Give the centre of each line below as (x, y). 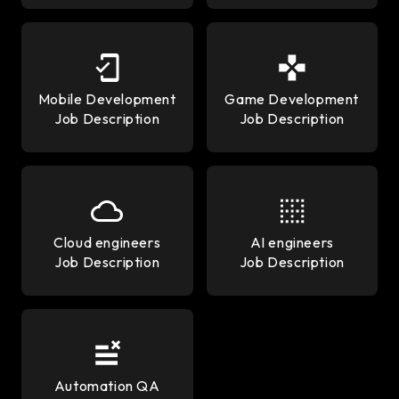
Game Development (292, 99)
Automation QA (107, 386)
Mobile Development (107, 99)
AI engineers (292, 242)
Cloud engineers (107, 242)
